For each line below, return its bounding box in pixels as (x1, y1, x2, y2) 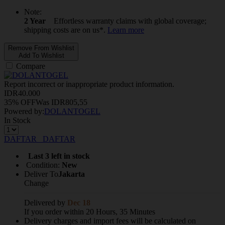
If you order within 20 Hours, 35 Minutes (24, 207, 155, 216)
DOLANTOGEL (44, 106, 100, 116)
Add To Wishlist (18, 51, 64, 59)
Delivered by (24, 198, 67, 207)
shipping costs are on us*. (24, 25, 107, 34)
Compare (16, 61, 45, 70)
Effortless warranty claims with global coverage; (54, 16, 206, 25)
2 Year (24, 16, 46, 25)
